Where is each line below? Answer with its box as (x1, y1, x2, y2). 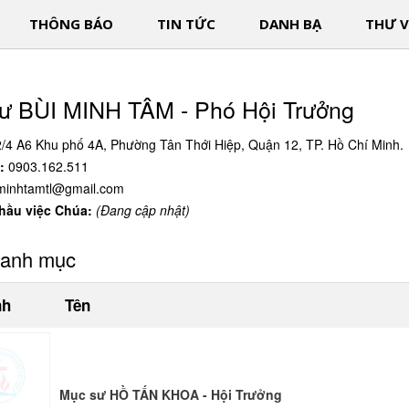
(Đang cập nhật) (96, 201, 191, 219)
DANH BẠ (259, 15, 321, 33)
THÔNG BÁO (29, 15, 113, 33)
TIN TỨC (157, 15, 215, 33)
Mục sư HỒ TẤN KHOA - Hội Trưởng (59, 385, 283, 404)
